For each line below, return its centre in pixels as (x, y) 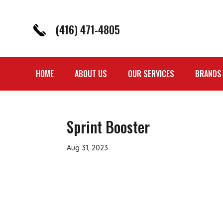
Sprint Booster (109, 126)
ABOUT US (91, 74)
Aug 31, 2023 (88, 148)
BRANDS (208, 74)
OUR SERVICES (151, 74)
